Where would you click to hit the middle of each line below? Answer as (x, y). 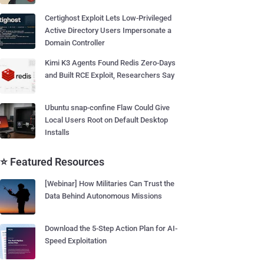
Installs (57, 132)
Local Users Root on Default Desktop (106, 120)
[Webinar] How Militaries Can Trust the (110, 184)
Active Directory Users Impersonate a (108, 30)
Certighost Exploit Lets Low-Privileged (108, 18)
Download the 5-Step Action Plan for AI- (111, 228)
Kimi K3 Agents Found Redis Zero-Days (110, 63)
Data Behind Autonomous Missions (103, 196)
